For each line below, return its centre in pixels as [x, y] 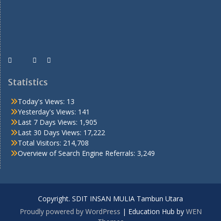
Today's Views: [42, 102]
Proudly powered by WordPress [70, 212]
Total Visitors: [40, 143]
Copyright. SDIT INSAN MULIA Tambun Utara [110, 199]
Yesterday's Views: [48, 112]
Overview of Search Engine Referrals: [77, 153]
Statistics [28, 82]
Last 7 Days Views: [49, 122]
